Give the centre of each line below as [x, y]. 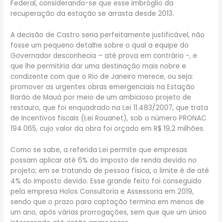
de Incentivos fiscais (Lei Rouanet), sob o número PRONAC [109, 118]
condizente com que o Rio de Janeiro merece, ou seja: [102, 77]
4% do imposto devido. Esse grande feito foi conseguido [106, 181]
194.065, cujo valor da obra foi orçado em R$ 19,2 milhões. [108, 129]
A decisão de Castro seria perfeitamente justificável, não [108, 35]
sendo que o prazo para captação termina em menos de [108, 202]
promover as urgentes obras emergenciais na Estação [103, 87]
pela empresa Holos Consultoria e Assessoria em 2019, [102, 192]
